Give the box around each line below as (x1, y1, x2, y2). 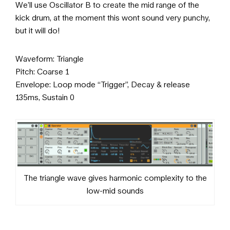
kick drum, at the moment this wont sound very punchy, (15, 13, 210, 23)
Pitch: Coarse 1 (15, 67, 69, 76)
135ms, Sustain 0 (15, 92, 74, 102)
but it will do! (15, 26, 60, 35)
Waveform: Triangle (15, 54, 84, 64)
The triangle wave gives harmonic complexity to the (23, 172, 207, 182)
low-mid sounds (86, 185, 144, 195)
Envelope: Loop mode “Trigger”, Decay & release (15, 80, 190, 89)
